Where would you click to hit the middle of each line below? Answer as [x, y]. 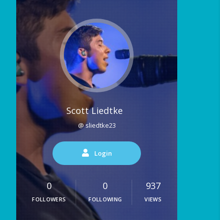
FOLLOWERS [49, 199]
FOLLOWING [105, 199]
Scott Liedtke [94, 111]
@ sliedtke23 [97, 125]
